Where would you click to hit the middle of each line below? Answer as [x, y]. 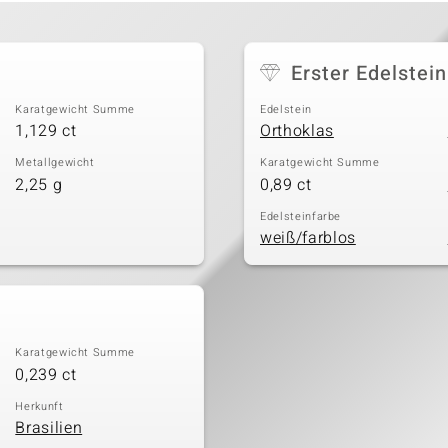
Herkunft [39, 406]
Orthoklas [297, 131]
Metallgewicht [55, 163]
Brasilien [49, 428]
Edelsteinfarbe [301, 216]
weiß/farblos [308, 238]
